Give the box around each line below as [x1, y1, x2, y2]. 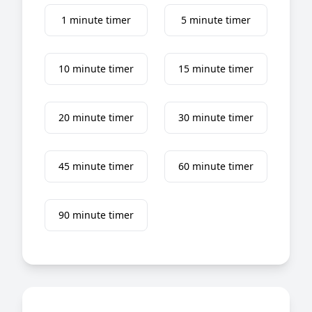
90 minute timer [58, 208, 134, 221]
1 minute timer [61, 13, 131, 26]
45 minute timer [58, 159, 134, 173]
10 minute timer [58, 61, 134, 75]
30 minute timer [178, 110, 253, 124]
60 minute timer [178, 159, 253, 173]
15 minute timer [178, 61, 253, 75]
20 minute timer [58, 110, 134, 124]
